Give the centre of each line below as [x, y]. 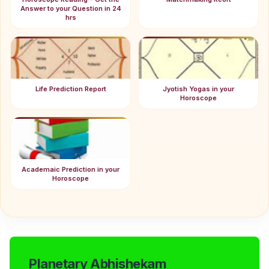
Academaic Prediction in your [71, 170]
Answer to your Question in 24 [71, 9]
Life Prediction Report [71, 89]
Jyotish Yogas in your [198, 89]
